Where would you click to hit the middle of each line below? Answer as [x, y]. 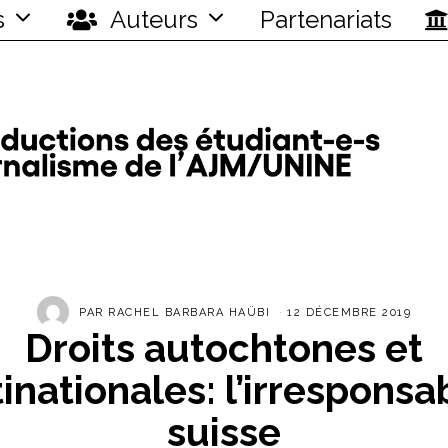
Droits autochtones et [224, 349]
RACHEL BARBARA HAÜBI [189, 312]
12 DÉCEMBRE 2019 [349, 312]
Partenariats [326, 19]
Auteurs [151, 19]
